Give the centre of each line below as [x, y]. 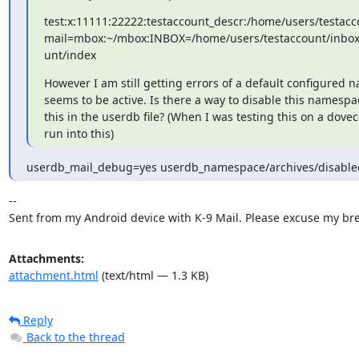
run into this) [79, 133]
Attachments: [46, 258]
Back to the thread [75, 337]
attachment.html [53, 275]
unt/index [70, 55]
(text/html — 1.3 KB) [153, 275]
